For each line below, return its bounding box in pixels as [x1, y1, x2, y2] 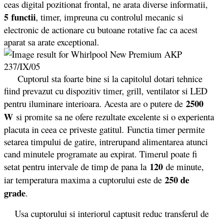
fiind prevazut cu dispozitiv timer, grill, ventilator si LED [4, 85, 207, 97]
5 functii [4, 10, 36, 24]
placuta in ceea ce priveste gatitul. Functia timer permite [4, 123, 205, 136]
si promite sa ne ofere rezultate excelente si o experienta [13, 110, 214, 123]
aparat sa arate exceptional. [4, 36, 99, 48]
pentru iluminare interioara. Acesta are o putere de [4, 97, 186, 110]
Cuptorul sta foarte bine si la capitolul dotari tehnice [4, 72, 202, 85]
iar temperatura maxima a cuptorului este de [4, 174, 165, 186]
